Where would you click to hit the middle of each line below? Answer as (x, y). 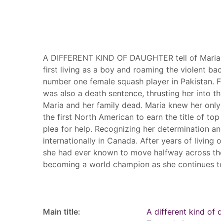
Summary (65, 34)
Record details (77, 188)
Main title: (62, 212)
